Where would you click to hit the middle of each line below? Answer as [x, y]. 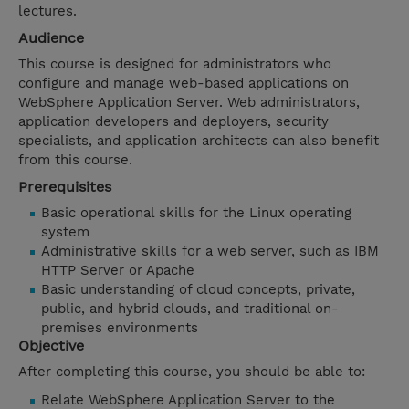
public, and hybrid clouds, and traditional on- [190, 309]
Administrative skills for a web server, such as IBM [210, 252]
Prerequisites [65, 187]
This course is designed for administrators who [175, 64]
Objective [51, 346]
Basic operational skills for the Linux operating [196, 213]
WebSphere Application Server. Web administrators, [189, 103]
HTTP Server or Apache [118, 271]
